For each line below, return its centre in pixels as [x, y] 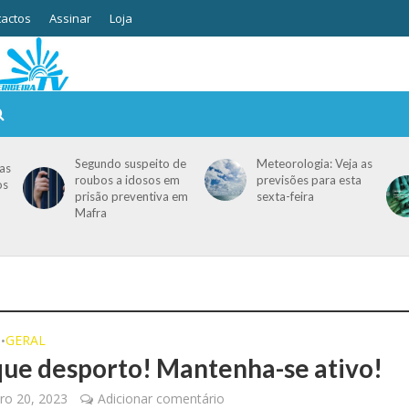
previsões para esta [309, 180]
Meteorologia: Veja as [314, 163]
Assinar [70, 18]
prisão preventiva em [131, 196]
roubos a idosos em [127, 180]
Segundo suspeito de [130, 163]
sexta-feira [285, 196]
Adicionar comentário [162, 399]
